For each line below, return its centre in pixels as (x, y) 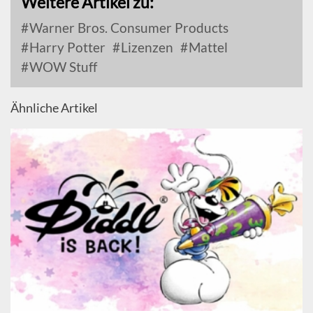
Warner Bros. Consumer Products (128, 27)
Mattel (207, 47)
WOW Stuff (62, 66)
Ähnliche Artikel (54, 107)
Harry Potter (66, 47)
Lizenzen (146, 47)
